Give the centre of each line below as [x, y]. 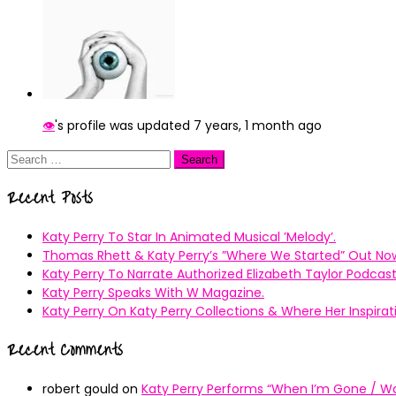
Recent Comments [65, 350]
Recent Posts [50, 198]
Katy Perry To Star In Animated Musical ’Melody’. [189, 236]
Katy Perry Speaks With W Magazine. [153, 292]
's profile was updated [124, 126]
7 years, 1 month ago [258, 126]
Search [28, 158]
